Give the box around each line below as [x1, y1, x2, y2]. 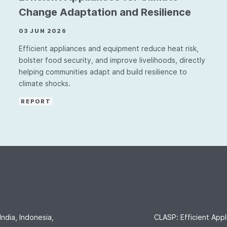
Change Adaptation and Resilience [19, 6, 192, 18]
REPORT [21, 98, 51, 105]
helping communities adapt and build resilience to [19, 67, 187, 76]
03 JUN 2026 [19, 27, 67, 34]
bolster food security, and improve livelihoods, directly [19, 56, 206, 64]
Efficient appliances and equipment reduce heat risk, [19, 44, 199, 53]
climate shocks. [19, 79, 71, 88]
